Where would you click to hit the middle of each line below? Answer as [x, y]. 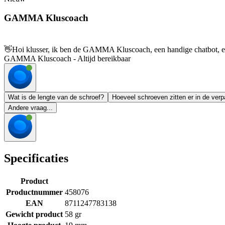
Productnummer [34, 192]
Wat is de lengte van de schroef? [56, 97]
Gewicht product [34, 214]
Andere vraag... [30, 108]
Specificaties [36, 158]
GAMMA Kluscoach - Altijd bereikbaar [67, 59]
